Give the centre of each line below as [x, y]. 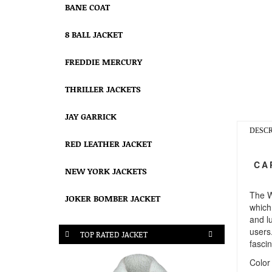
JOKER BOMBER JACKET [113, 198]
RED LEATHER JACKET [108, 144]
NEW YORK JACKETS [106, 171]
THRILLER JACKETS [103, 89]
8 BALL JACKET [94, 34]
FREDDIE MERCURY [104, 62]
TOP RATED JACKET [114, 234]
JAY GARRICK [91, 116]
